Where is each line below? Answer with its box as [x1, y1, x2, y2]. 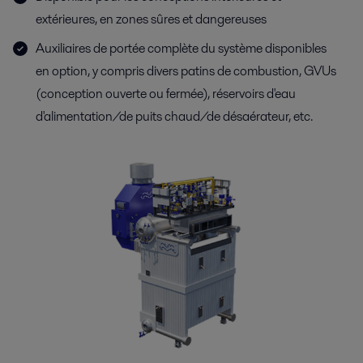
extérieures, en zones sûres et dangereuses [36, 9, 267, 28]
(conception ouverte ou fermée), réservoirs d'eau [36, 83, 296, 103]
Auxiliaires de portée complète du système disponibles [36, 38, 327, 58]
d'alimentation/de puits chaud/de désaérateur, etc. [36, 106, 313, 126]
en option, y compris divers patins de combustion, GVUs [36, 61, 336, 80]
